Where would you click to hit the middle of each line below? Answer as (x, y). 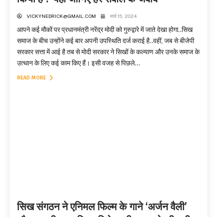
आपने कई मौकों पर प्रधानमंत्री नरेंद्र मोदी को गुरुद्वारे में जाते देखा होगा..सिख (105, 30)
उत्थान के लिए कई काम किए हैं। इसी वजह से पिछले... (78, 63)
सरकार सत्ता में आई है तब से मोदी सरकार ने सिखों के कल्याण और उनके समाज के (108, 52)
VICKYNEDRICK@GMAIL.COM (61, 16)
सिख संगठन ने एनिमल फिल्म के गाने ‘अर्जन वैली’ (102, 207)
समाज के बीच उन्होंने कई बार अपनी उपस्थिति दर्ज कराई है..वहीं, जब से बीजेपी (106, 41)
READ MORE (32, 78)
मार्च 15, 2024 (123, 16)
